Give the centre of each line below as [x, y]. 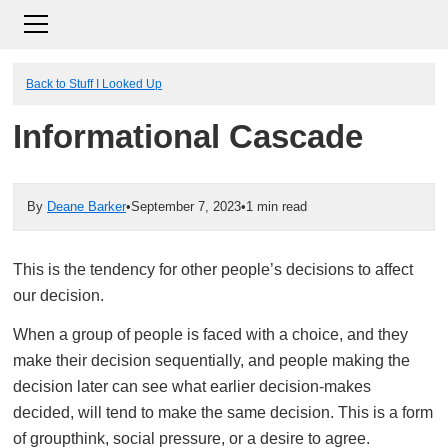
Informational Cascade [188, 137]
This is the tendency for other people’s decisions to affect [213, 269]
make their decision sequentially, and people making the [211, 360]
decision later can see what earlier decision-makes [192, 386]
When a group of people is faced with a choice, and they [210, 334]
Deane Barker [86, 206]
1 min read [276, 206]
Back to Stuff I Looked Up [94, 83]
